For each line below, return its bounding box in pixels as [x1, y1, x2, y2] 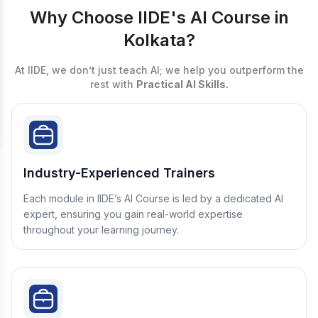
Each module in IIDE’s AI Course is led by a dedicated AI [23, 192, 283, 204]
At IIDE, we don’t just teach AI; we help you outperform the [14, 64, 304, 76]
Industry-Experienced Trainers [23, 165, 215, 180]
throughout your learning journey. [23, 224, 179, 236]
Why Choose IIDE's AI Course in [29, 7, 289, 28]
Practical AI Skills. [136, 78, 229, 90]
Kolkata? [123, 30, 195, 50]
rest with [89, 78, 136, 90]
